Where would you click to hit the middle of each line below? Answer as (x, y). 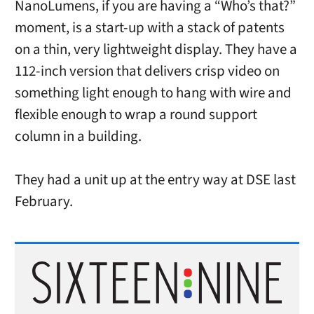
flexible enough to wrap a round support (136, 115)
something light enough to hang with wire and (153, 93)
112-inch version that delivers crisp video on (147, 71)
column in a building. (78, 137)
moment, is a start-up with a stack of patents (149, 28)
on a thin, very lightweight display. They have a (156, 50)
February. (43, 202)
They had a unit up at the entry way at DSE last (155, 180)
